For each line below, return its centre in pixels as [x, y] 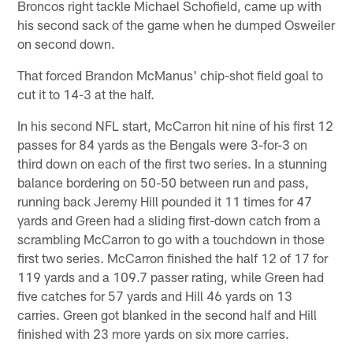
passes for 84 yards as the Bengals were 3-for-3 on [163, 144]
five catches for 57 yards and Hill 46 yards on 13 [155, 295]
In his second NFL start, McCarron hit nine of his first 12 [176, 125]
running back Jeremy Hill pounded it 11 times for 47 [165, 201]
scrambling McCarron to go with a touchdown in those [171, 238]
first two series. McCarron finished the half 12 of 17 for [173, 257]
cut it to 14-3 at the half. [86, 93]
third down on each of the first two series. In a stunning [173, 163]
